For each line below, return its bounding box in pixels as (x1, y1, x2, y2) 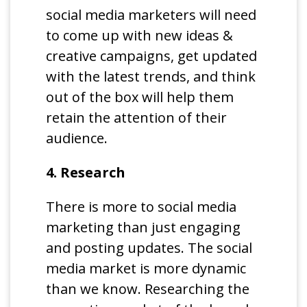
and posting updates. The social (46, 238, 253, 257)
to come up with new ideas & (46, 25, 234, 45)
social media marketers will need (46, 5, 257, 24)
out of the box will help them (46, 87, 234, 106)
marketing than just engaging (46, 217, 241, 236)
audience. (46, 128, 112, 147)
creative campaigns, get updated (46, 46, 258, 65)
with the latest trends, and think (46, 66, 256, 86)
